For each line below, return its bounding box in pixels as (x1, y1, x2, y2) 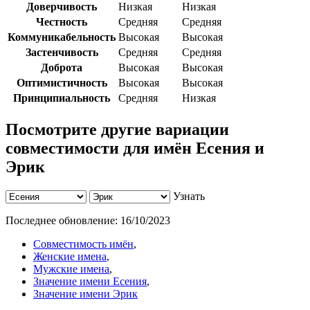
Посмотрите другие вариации (6, 120, 229, 139)
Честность (36, 16, 87, 28)
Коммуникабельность (8, 31, 116, 44)
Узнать (173, 190, 205, 203)
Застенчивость (25, 46, 98, 59)
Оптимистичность (16, 77, 107, 89)
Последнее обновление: (6, 215, 120, 227)
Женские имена (33, 250, 107, 263)
